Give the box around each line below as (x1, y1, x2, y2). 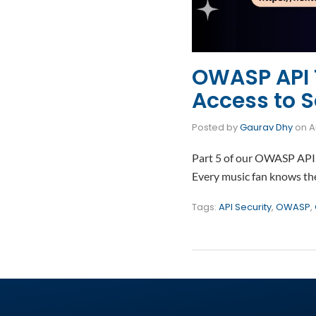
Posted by (192, 121, 240, 134)
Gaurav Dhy (240, 121, 293, 134)
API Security (219, 200, 272, 214)
